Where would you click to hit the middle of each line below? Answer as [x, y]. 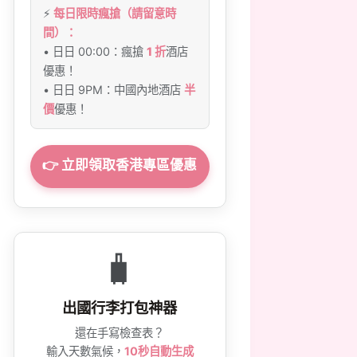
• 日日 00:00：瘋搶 [95, 51]
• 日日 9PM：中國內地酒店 [114, 90]
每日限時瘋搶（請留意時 [115, 13]
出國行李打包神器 [120, 308]
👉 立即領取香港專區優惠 [120, 165]
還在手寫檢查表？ [120, 333]
